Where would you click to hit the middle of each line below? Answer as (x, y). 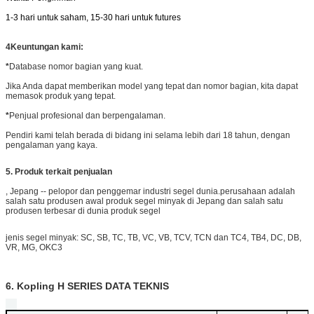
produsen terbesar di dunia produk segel (83, 211)
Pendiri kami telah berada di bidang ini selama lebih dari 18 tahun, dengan (148, 135)
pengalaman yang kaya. (52, 145)
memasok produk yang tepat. (61, 96)
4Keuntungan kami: (45, 47)
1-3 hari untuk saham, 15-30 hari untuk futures (93, 17)
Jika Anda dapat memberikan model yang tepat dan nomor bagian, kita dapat (152, 86)
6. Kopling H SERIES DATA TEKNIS (87, 286)
